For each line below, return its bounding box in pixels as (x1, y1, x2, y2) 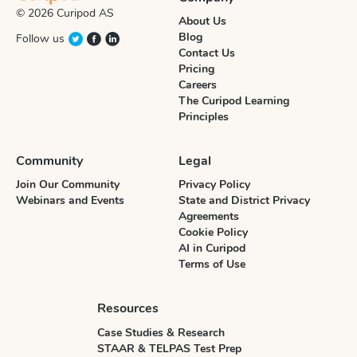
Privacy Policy (178, 177, 250, 193)
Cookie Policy (178, 225, 248, 241)
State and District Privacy (178, 193, 310, 209)
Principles (178, 109, 229, 125)
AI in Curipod (178, 241, 245, 257)
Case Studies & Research (97, 324, 225, 340)
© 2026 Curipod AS (16, 6, 114, 21)
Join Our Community (16, 177, 120, 193)
